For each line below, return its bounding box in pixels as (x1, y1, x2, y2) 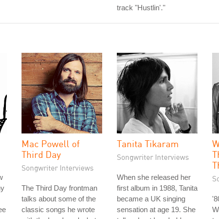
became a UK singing (117, 195, 185, 203)
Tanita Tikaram (117, 138, 179, 149)
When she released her (117, 173, 191, 181)
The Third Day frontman (22, 184, 97, 192)
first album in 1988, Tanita (117, 184, 197, 192)
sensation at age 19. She (117, 205, 196, 214)
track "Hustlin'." (117, 3, 165, 12)
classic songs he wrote (22, 205, 95, 214)
